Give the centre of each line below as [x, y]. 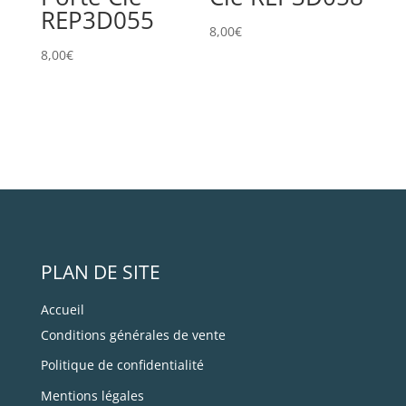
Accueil [62, 310]
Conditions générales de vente [133, 335]
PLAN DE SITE [100, 272]
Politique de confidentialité [122, 365]
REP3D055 [97, 19]
